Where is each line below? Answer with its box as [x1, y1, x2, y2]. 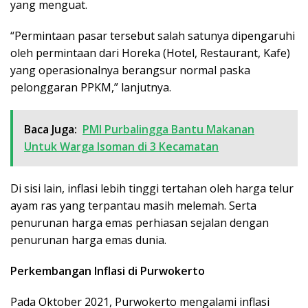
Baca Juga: [24, 121, 77, 137]
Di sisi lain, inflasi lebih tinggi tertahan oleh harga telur [10, 180, 294, 196]
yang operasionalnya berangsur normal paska [10, 62, 250, 78]
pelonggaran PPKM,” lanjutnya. [10, 79, 171, 95]
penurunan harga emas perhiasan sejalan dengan [10, 214, 269, 230]
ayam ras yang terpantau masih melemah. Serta [10, 197, 256, 213]
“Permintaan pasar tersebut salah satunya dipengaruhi [10, 27, 295, 43]
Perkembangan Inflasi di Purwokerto [10, 263, 205, 278]
